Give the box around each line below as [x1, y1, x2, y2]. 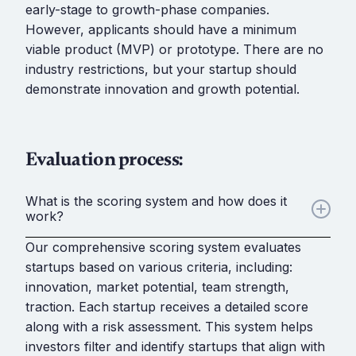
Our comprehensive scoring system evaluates [25, 238, 301, 255]
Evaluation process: [25, 147, 183, 171]
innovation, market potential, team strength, [25, 278, 289, 295]
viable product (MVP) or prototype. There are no [25, 41, 323, 57]
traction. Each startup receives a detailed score [25, 298, 308, 315]
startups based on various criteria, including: [25, 258, 292, 275]
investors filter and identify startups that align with [25, 338, 325, 354]
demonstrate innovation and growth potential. [25, 80, 300, 97]
